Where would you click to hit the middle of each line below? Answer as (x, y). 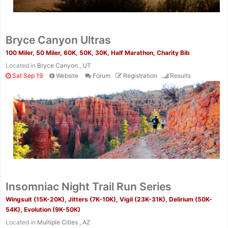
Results (180, 76)
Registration (140, 76)
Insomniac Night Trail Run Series (89, 186)
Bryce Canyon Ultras (58, 40)
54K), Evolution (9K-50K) (43, 209)
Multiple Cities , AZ (64, 222)
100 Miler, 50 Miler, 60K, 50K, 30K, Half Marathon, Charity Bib (98, 53)
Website (67, 76)
